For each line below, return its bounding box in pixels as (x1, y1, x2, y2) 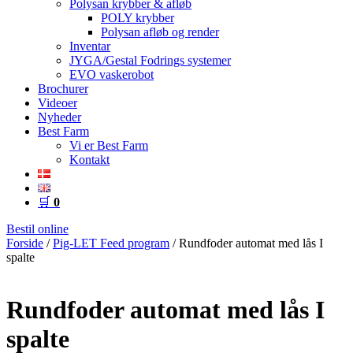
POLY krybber (101, 11, 174, 24)
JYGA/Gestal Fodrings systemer (69, 54, 231, 67)
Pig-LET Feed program (53, 236, 169, 250)
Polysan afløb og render (101, 25, 219, 39)
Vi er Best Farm (69, 139, 148, 152)
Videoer (38, 96, 77, 110)
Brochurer (38, 82, 88, 95)
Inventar (69, 39, 110, 53)
